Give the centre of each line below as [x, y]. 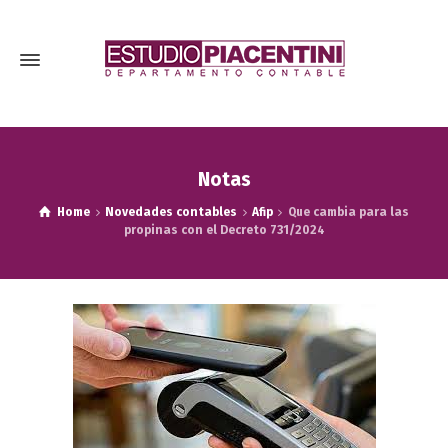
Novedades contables [171, 212]
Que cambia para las [348, 212]
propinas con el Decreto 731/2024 [224, 230]
